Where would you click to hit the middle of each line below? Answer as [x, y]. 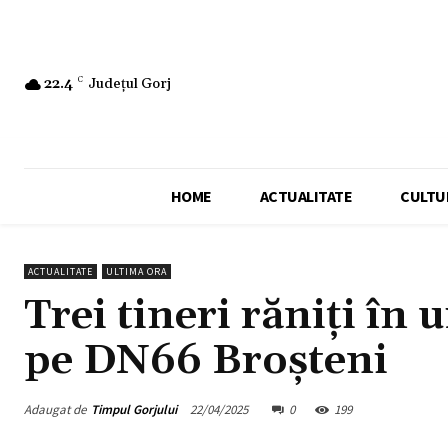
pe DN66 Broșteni [206, 361]
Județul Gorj [129, 83]
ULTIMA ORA [136, 272]
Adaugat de [55, 409]
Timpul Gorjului [134, 409]
